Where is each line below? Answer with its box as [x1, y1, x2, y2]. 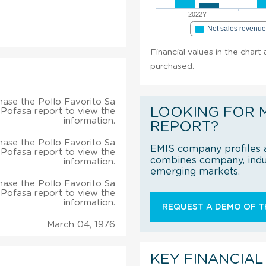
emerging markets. [150, 166, 240, 176]
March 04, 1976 [47, 220, 115, 229]
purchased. [150, 62, 195, 71]
